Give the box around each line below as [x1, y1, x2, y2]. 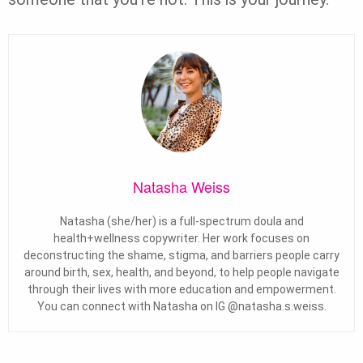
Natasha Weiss [133, 176, 230, 198]
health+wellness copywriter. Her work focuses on [53, 232, 310, 246]
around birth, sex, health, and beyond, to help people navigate [23, 266, 340, 280]
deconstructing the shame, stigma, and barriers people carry [23, 249, 340, 263]
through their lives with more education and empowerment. [27, 283, 336, 297]
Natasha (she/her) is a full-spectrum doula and [59, 215, 304, 228]
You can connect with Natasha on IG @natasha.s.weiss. [36, 300, 327, 314]
